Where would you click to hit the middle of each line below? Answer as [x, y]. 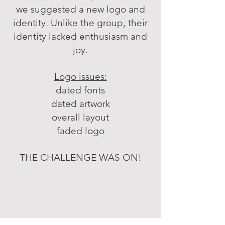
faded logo [80, 131]
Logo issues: [80, 77]
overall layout [80, 117]
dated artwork [80, 104]
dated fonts [80, 90]
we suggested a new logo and [80, 9]
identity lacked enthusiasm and [80, 36]
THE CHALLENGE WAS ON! [80, 157]
